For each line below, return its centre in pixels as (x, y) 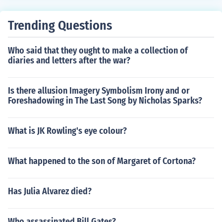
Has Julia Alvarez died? (50, 191)
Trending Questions (60, 26)
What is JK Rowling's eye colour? (67, 131)
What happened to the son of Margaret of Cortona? (102, 161)
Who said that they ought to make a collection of (98, 51)
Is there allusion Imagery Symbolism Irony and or (99, 91)
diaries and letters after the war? (69, 60)
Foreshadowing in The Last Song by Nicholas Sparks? (105, 101)
